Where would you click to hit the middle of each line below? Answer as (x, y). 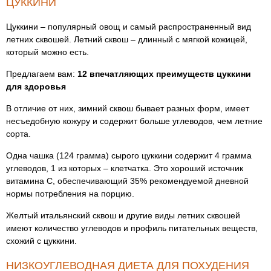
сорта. (18, 134)
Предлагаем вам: (42, 74)
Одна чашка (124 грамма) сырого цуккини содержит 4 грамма (129, 155)
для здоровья (36, 87)
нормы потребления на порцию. (70, 194)
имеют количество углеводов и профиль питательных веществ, (132, 228)
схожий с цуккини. (41, 241)
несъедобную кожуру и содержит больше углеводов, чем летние (134, 121)
